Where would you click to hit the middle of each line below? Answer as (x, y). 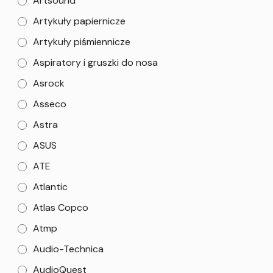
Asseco (50, 104)
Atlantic (50, 186)
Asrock (49, 83)
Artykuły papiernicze (79, 21)
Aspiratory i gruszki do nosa (95, 62)
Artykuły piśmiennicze (82, 41)
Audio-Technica (68, 249)
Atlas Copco (61, 207)
